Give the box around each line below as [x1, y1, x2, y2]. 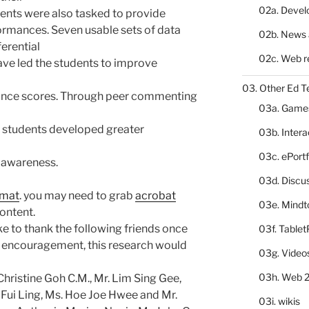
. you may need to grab [19, 188, 135, 202]
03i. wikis [258, 295, 300, 307]
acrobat [135, 188, 176, 202]
